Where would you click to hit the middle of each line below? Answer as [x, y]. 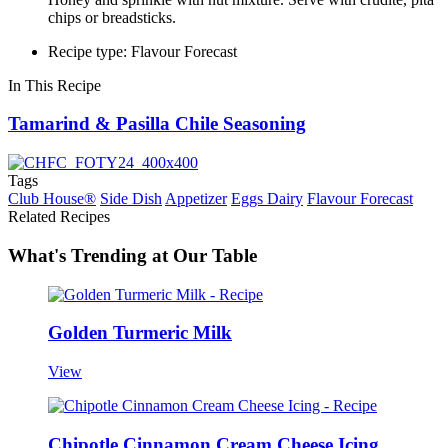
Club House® [52, 199]
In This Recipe [54, 85]
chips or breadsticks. [112, 17]
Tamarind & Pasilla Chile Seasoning [157, 124]
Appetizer [196, 199]
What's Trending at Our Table [132, 255]
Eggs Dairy [267, 199]
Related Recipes [59, 217]
